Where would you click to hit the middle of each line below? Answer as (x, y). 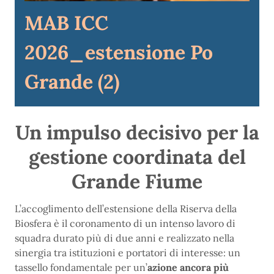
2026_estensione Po (119, 53)
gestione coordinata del (137, 157)
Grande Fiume (137, 182)
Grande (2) (72, 82)
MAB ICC (66, 23)
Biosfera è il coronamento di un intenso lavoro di (125, 224)
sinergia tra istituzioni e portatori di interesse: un (128, 253)
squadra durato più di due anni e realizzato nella (124, 238)
